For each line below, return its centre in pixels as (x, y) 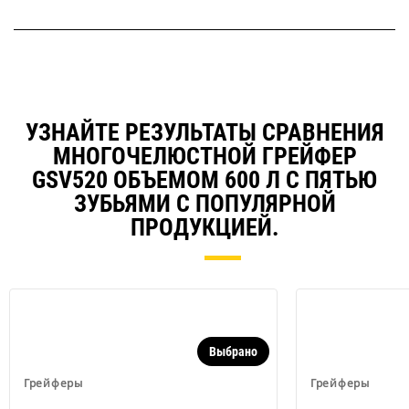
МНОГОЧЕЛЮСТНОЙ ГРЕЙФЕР (204, 157)
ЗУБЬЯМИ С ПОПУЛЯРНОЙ (204, 204)
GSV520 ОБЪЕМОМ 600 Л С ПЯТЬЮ (204, 180)
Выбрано (233, 352)
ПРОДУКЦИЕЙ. (204, 228)
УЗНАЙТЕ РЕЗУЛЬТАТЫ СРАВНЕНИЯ (204, 133)
